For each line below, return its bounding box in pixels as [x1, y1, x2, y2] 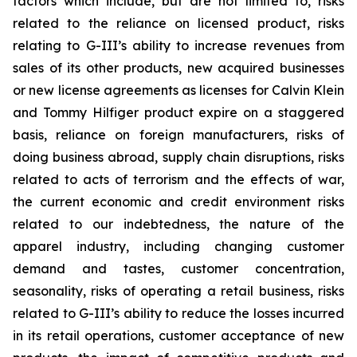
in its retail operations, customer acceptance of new [13, 328, 344, 343]
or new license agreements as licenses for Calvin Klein [13, 82, 344, 98]
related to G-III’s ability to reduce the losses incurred [13, 305, 344, 321]
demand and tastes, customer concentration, [13, 261, 344, 277]
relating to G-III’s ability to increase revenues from [13, 37, 344, 53]
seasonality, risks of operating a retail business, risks [13, 283, 344, 299]
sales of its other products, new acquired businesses [13, 60, 344, 76]
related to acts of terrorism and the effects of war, [13, 171, 344, 187]
